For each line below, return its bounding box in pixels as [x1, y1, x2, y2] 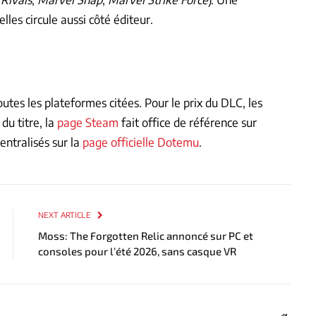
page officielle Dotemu [83, 134, 199, 150]
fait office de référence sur [119, 114, 257, 130]
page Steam [57, 114, 119, 130]
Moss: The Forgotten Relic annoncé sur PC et [38, 229, 253, 242]
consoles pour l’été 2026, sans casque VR [38, 244, 236, 257]
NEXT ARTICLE [38, 209, 93, 219]
